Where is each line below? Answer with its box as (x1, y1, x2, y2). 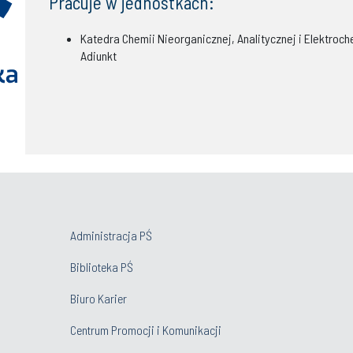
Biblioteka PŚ (70, 259, 133, 274)
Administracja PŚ (70, 228, 152, 243)
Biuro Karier (70, 291, 127, 306)
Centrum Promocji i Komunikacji (70, 322, 221, 337)
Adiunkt (80, 48, 117, 63)
